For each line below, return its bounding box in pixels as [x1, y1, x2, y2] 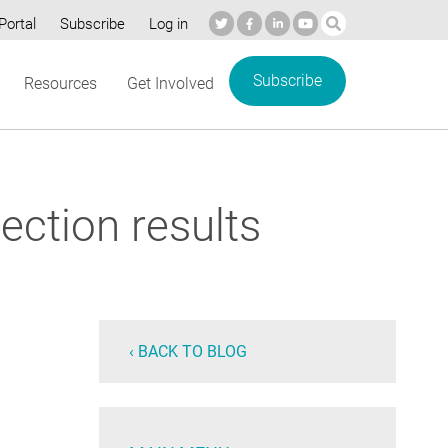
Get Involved [127, 74, 214, 93]
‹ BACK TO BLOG [128, 342, 247, 362]
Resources [24, 74, 97, 93]
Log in [149, 14, 188, 33]
